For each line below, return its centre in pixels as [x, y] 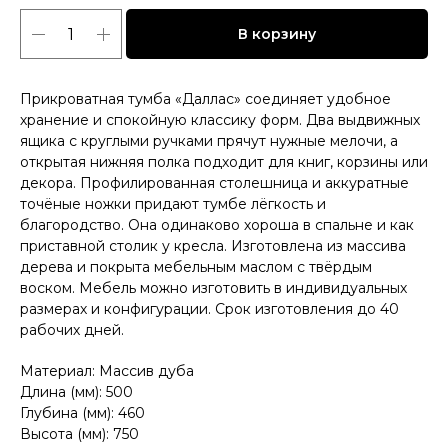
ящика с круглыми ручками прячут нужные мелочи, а [209, 141]
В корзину [277, 33]
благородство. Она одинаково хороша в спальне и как [217, 225]
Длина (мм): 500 [76, 392]
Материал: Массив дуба [107, 371]
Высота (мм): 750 [79, 434]
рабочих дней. [72, 330]
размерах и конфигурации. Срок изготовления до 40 [209, 309]
